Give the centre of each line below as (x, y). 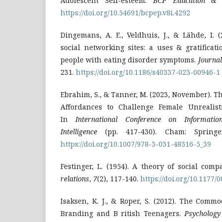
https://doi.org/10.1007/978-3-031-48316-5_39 (136, 144)
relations (75, 178)
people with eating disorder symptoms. (129, 59)
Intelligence (79, 131)
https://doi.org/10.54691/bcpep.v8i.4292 (125, 12)
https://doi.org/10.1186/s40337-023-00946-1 (148, 72)
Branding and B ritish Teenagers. (122, 213)
